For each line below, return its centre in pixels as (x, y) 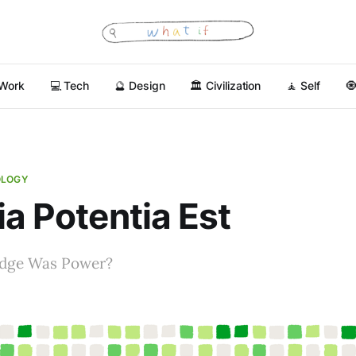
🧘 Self (303, 85)
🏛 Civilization (226, 85)
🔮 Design (140, 85)
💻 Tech (70, 85)
